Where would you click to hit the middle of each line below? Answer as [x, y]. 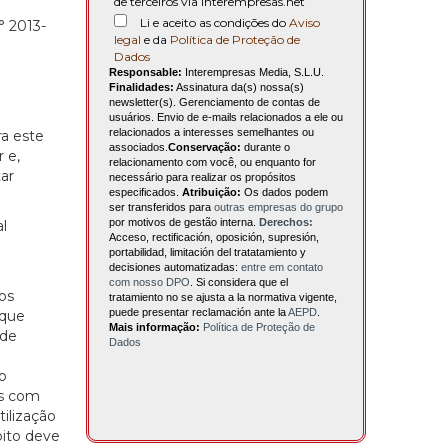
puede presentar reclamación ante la [198, 312]
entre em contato [282, 267]
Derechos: [286, 222]
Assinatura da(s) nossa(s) [239, 87]
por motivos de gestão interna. [184, 222]
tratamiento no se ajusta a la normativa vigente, [223, 297]
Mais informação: [156, 327]
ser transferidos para [161, 207]
